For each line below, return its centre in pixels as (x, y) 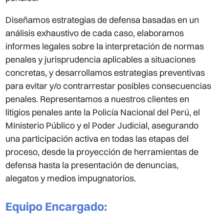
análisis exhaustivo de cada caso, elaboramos (95, 33)
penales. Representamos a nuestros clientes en (98, 99)
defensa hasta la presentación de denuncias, (92, 165)
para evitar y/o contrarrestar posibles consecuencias (109, 86)
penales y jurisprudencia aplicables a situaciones (101, 60)
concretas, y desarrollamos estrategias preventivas (105, 73)
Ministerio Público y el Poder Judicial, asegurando (102, 126)
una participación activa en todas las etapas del (97, 139)
